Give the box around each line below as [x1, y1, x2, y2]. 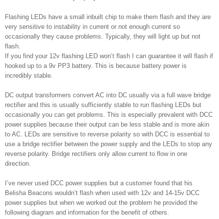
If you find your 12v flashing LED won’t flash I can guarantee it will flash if [5, 52, 213, 60]
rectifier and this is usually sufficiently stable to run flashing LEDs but [5, 101, 201, 109]
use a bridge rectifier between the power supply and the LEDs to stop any [5, 140, 212, 148]
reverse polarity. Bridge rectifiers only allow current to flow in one [5, 150, 187, 157]
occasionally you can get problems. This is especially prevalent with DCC [5, 110, 213, 118]
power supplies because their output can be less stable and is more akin [5, 120, 209, 128]
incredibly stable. [5, 71, 55, 79]
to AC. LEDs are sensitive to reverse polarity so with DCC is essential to [5, 130, 210, 138]
